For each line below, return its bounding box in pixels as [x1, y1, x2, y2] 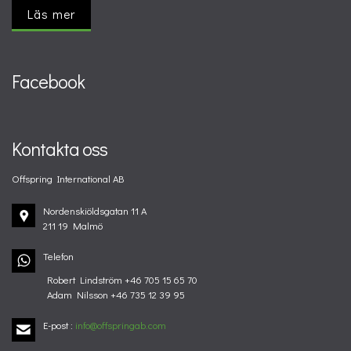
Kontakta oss [12, 136, 107, 161]
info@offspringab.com [75, 318, 166, 331]
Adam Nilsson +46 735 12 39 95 [47, 288, 185, 301]
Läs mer [27, 5, 75, 23]
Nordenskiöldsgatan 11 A [43, 204, 147, 217]
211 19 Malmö [43, 219, 103, 232]
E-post [43, 318, 71, 331]
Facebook [12, 69, 85, 94]
